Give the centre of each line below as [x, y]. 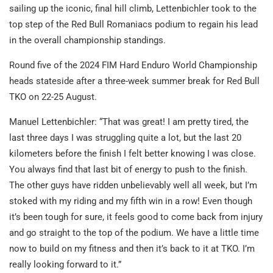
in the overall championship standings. [87, 41]
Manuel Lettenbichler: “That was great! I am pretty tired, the [129, 122]
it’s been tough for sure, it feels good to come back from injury [136, 217]
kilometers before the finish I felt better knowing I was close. [133, 154]
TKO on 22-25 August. [53, 97]
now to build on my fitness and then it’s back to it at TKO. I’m [132, 249]
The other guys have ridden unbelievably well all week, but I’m [133, 186]
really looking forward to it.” [65, 265]
